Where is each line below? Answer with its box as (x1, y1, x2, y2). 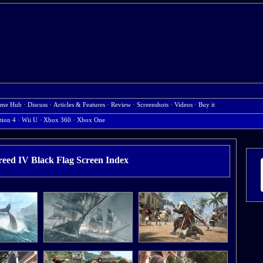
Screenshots (137, 102, 168, 108)
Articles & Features (53, 102, 105, 108)
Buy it (198, 102, 215, 108)
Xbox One (77, 117, 105, 123)
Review (111, 102, 131, 108)
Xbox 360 (43, 117, 71, 123)
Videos (174, 102, 193, 108)
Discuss (28, 102, 48, 108)
